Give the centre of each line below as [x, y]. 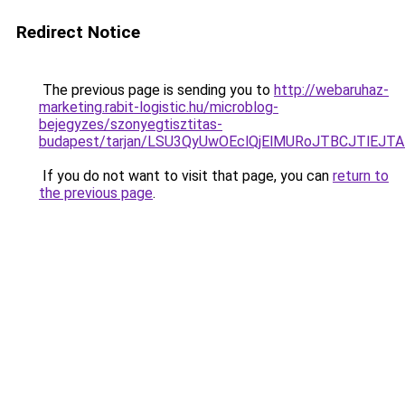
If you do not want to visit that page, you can [186, 176]
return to [361, 176]
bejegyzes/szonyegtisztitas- [131, 124]
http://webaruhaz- [331, 90]
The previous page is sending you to [156, 90]
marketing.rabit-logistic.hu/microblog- [159, 107]
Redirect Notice [78, 32]
